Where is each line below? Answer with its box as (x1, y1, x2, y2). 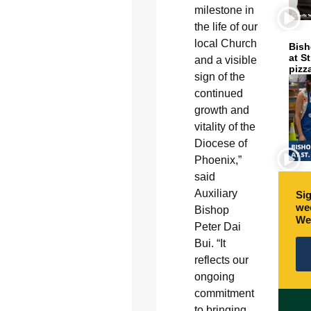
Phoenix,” (194, 154, 242, 167)
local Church (194, 37, 257, 50)
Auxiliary (194, 187, 237, 200)
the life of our (194, 21, 258, 33)
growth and (194, 104, 249, 117)
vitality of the (194, 121, 255, 133)
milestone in (194, 4, 254, 17)
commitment (194, 287, 254, 300)
